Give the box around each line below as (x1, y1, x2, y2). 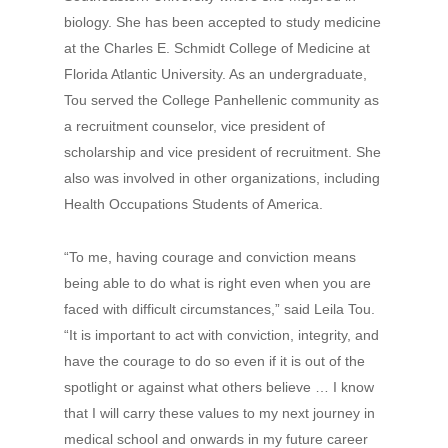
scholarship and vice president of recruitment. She (64, 144, 381, 160)
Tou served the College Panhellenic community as (64, 92, 379, 108)
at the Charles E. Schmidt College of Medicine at (64, 40, 370, 56)
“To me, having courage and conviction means (64, 249, 356, 265)
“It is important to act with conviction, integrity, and (64, 327, 379, 343)
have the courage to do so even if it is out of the (64, 353, 365, 369)
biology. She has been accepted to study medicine (64, 14, 381, 30)
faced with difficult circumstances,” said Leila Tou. (64, 301, 375, 317)
